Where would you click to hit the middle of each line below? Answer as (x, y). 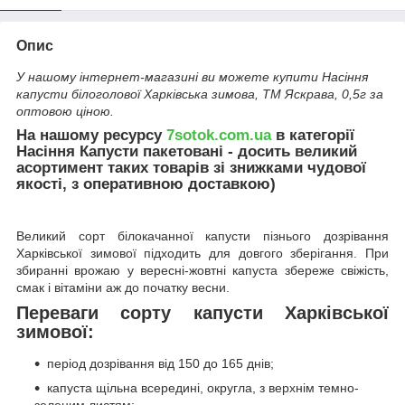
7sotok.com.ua (219, 135)
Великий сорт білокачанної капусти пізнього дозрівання (202, 235)
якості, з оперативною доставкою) (146, 184)
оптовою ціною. (65, 111)
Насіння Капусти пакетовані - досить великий (187, 151)
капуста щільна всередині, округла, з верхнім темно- (203, 388)
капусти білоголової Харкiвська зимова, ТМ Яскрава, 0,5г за (200, 94)
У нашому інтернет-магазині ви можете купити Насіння (192, 76)
